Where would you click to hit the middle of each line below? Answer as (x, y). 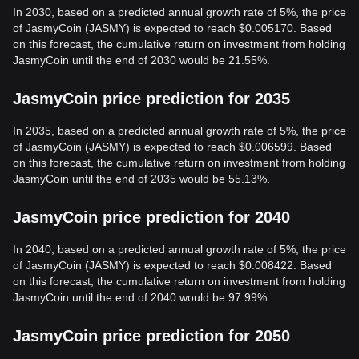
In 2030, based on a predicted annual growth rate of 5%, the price (179, 12)
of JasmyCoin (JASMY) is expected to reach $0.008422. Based (172, 265)
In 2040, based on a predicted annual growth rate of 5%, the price (179, 249)
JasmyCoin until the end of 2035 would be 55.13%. (141, 179)
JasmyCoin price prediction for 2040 (151, 217)
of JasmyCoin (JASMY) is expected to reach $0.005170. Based (172, 28)
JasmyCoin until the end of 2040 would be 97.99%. (141, 297)
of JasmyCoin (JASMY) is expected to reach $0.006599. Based (172, 147)
